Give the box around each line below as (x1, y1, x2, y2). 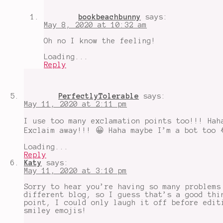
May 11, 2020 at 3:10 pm (24, 166, 127, 175)
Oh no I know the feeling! (44, 36, 156, 45)
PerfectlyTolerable (58, 92, 139, 100)
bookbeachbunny (78, 12, 141, 21)
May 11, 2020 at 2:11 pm (24, 100, 127, 108)
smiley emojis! (24, 206, 87, 215)
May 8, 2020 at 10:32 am (44, 20, 147, 29)
